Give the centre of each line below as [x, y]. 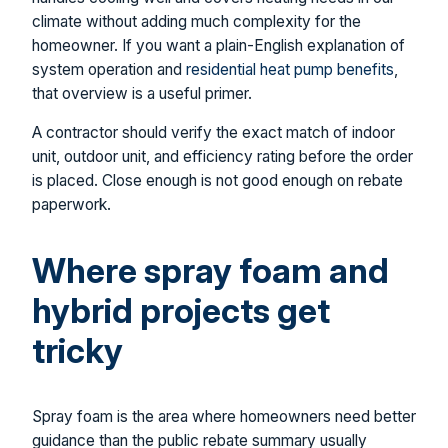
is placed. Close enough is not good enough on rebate [217, 181]
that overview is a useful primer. [142, 93]
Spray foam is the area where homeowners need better [224, 417]
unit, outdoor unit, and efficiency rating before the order [222, 157]
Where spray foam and [210, 271]
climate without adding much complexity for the [196, 21]
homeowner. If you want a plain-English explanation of [218, 45]
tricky [77, 351]
